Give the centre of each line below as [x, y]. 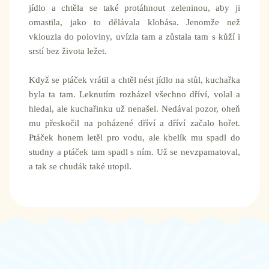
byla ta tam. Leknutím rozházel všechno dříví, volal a [134, 95]
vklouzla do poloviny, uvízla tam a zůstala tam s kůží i [134, 37]
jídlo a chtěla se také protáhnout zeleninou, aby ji [134, 8]
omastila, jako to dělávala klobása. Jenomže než [134, 23]
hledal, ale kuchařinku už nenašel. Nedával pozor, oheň [134, 109]
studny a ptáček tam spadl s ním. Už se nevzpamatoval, [134, 152]
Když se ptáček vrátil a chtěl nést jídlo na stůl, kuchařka [134, 80]
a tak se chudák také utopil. [80, 167]
